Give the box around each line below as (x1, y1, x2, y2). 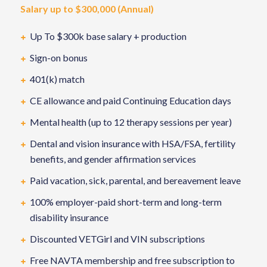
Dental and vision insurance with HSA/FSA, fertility (29, 138, 235, 149)
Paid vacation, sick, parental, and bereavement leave (29, 175, 241, 186)
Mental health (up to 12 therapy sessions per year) (29, 116, 232, 128)
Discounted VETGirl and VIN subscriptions (29, 233, 205, 244)
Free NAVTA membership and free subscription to (29, 254, 235, 266)
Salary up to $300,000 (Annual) (20, 3, 154, 14)
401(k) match (29, 73, 85, 85)
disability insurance (29, 212, 108, 223)
